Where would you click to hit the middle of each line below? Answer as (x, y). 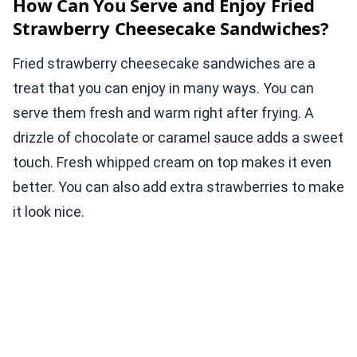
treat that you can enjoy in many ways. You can (163, 88)
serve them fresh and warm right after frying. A (163, 113)
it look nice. (49, 212)
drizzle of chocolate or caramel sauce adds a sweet (178, 138)
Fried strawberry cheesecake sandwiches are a (164, 64)
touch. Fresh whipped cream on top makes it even (172, 163)
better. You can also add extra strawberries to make (178, 187)
